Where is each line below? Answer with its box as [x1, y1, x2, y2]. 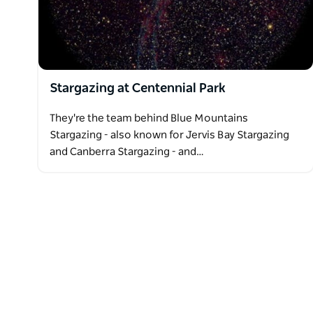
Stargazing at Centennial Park [50, 82, 225, 95]
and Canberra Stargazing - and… [50, 146, 204, 157]
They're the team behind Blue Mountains [50, 112, 248, 124]
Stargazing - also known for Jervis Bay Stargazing [50, 129, 289, 140]
